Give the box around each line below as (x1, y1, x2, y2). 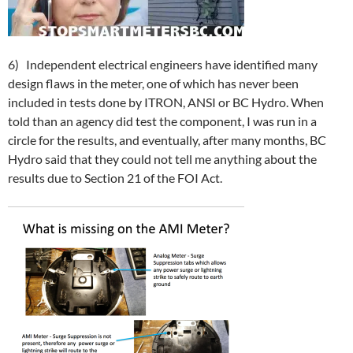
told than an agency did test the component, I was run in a (8, 113, 317, 128)
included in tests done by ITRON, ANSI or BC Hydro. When (8, 95, 324, 110)
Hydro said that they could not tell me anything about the (8, 151, 317, 166)
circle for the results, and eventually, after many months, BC (8, 132, 326, 147)
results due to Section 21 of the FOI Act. (8, 170, 222, 185)
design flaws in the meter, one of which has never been (8, 76, 299, 91)
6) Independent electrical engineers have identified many (8, 57, 318, 72)
